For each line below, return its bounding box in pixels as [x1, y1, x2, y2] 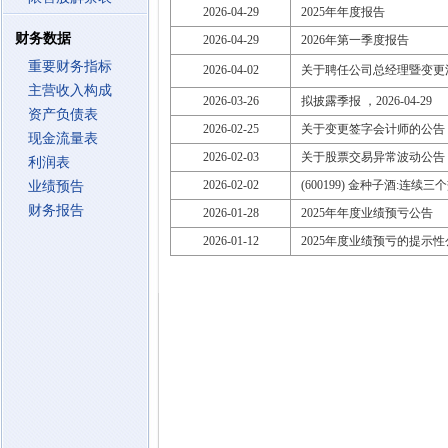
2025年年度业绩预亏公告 [301, 206, 433, 220]
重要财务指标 [28, 59, 112, 74]
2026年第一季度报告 [301, 33, 409, 47]
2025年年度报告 [301, 5, 385, 19]
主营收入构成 [28, 83, 112, 98]
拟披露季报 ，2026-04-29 [301, 94, 432, 108]
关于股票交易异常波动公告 [301, 150, 445, 164]
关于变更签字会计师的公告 [301, 122, 445, 136]
